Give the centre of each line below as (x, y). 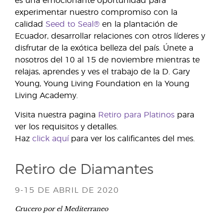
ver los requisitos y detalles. (66, 127)
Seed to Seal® (73, 24)
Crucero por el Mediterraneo (61, 208)
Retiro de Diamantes (84, 170)
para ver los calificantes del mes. (133, 139)
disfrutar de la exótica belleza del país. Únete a (104, 48)
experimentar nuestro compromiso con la (96, 12)
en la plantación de (139, 24)
